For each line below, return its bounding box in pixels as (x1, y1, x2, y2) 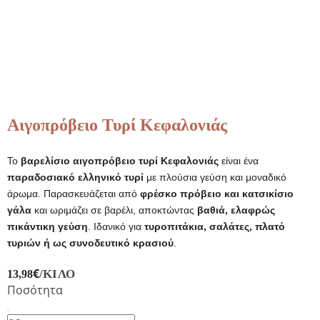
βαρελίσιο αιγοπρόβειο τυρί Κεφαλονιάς (21, 154, 219, 166)
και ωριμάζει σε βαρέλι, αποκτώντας (31, 204, 197, 216)
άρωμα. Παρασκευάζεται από (7, 187, 140, 199)
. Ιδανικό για (88, 220, 144, 232)
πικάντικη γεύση (7, 220, 88, 232)
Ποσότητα (7, 281, 63, 298)
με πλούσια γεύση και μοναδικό (144, 171, 286, 183)
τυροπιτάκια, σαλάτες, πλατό (144, 220, 285, 232)
